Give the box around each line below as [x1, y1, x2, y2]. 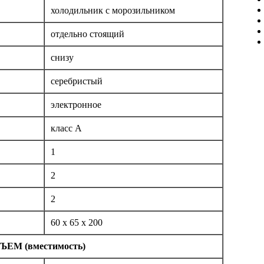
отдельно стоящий [51, 29, 124, 39]
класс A [51, 123, 82, 134]
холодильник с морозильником [51, 5, 175, 16]
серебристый [51, 76, 103, 87]
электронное [51, 100, 101, 110]
